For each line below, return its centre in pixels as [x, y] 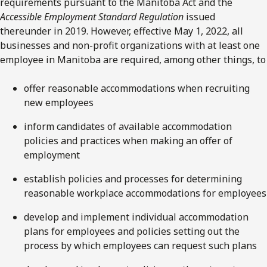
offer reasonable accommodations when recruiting [137, 88]
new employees [59, 102]
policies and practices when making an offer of [128, 140]
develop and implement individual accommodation [136, 217]
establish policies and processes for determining [133, 178]
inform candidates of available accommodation [128, 126]
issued [199, 16]
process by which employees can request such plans [140, 245]
